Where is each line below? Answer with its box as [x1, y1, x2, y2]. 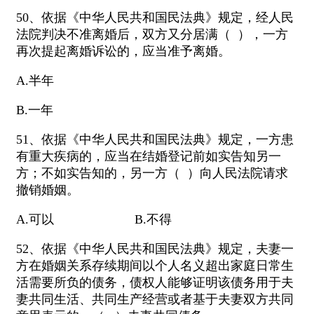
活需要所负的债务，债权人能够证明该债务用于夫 [16, 275, 294, 290]
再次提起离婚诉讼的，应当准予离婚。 [16, 44, 231, 59]
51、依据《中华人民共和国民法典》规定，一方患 [16, 132, 294, 147]
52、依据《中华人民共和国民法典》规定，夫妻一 [16, 242, 294, 257]
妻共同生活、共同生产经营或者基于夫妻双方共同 [16, 292, 294, 307]
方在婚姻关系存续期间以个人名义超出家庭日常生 [16, 259, 294, 273]
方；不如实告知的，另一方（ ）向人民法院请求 [16, 166, 288, 181]
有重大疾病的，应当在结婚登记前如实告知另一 [16, 149, 281, 164]
